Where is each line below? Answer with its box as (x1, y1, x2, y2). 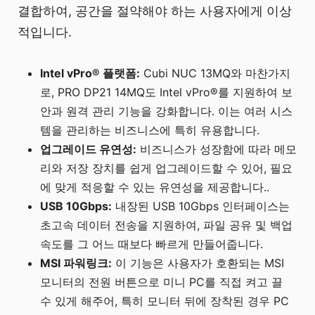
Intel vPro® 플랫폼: (40, 66, 141, 81)
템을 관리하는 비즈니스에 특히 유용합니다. (40, 123, 260, 138)
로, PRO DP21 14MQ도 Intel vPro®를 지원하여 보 (40, 85, 293, 100)
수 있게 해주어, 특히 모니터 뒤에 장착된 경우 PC (40, 294, 290, 309)
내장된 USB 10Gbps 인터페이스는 (112, 199, 290, 214)
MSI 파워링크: (40, 256, 112, 271)
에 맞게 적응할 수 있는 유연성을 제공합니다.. (40, 180, 270, 195)
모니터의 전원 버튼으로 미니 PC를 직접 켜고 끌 (40, 275, 283, 290)
